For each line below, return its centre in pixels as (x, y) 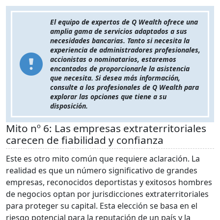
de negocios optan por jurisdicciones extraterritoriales (107, 194)
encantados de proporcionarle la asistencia (120, 69)
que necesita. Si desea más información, (115, 78)
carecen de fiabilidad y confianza (85, 140)
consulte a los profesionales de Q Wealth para (124, 87)
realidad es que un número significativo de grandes (102, 171)
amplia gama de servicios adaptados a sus (119, 31)
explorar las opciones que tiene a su (108, 97)
